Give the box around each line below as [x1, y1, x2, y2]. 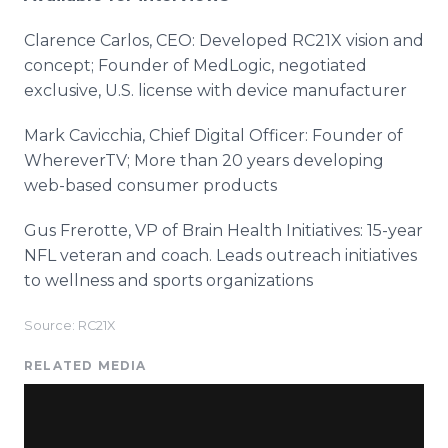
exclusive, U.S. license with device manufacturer [24, 81, 407, 100]
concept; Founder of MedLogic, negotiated [24, 56, 367, 75]
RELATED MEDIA [24, 358, 147, 373]
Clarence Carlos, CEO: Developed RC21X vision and [24, 31, 424, 50]
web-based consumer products [24, 176, 277, 195]
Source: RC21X [24, 318, 115, 333]
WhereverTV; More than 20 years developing [24, 151, 384, 170]
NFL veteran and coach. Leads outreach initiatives [24, 246, 417, 265]
